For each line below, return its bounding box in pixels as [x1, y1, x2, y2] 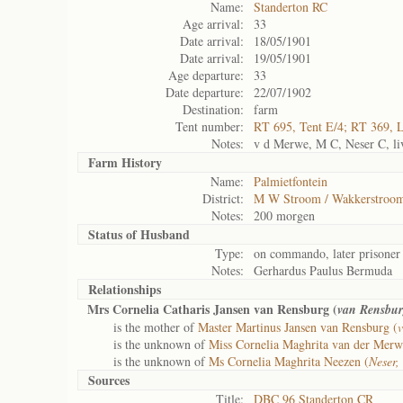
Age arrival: [183, 15, 244, 32]
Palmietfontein [254, 173, 327, 190]
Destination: [183, 101, 244, 118]
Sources [88, 371, 130, 390]
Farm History [88, 153, 162, 172]
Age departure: [168, 67, 244, 84]
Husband [140, 225, 190, 244]
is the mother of [87, 318, 198, 336]
